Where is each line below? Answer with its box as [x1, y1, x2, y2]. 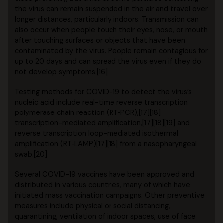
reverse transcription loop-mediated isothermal [15, 129, 179, 139]
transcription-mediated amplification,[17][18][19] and [15, 118, 190, 128]
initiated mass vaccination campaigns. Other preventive [15, 191, 205, 201]
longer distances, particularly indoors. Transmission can [15, 15, 199, 25]
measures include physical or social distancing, [15, 201, 171, 211]
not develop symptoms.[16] [15, 67, 108, 77]
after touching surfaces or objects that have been [15, 36, 186, 46]
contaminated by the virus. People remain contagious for [15, 46, 208, 56]
